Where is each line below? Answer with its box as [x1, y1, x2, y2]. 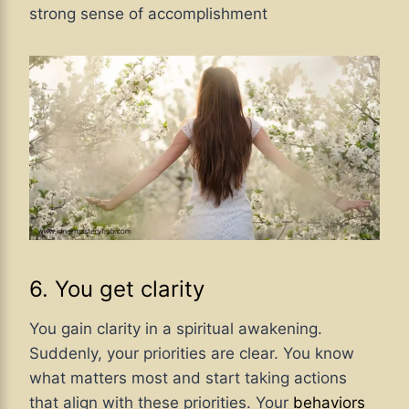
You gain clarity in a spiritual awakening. [29, 319, 322, 338]
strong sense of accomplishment [29, 5, 267, 24]
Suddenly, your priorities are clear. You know [29, 343, 354, 362]
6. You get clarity [29, 275, 204, 302]
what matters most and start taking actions [29, 368, 347, 387]
